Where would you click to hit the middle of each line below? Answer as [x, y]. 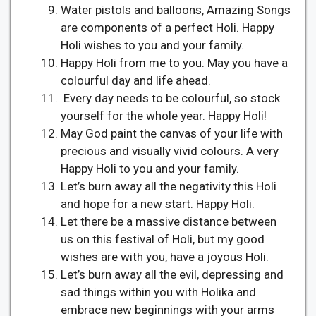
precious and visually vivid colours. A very [170, 151]
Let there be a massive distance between [169, 221]
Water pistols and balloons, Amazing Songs [176, 10]
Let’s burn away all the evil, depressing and [172, 274]
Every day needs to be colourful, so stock [170, 98]
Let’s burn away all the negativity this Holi [169, 186]
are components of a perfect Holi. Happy [168, 27]
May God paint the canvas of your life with [172, 133]
